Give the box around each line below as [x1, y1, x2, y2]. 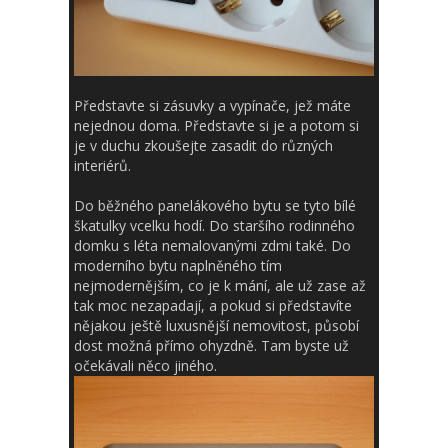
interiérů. [74, 156, 131, 176]
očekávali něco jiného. [74, 356, 217, 376]
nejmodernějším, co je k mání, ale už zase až [74, 276, 366, 296]
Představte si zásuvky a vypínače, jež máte [74, 96, 351, 116]
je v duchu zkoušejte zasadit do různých [74, 136, 333, 156]
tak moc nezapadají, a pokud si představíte [74, 296, 352, 316]
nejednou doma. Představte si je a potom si [74, 116, 359, 136]
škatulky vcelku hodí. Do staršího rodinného [74, 216, 355, 236]
